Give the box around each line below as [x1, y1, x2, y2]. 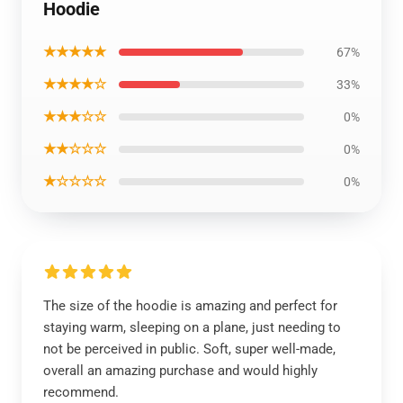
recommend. [43, 384, 119, 400]
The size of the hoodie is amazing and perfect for [43, 298, 337, 314]
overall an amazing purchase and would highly [43, 363, 318, 379]
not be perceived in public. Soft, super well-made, [43, 341, 336, 357]
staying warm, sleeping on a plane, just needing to [43, 319, 341, 336]
